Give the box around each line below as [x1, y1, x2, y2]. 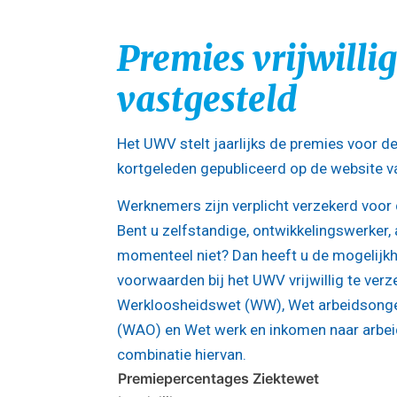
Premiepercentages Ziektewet [118, 369, 323, 387]
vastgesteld [117, 77, 298, 121]
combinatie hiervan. [117, 345, 250, 363]
